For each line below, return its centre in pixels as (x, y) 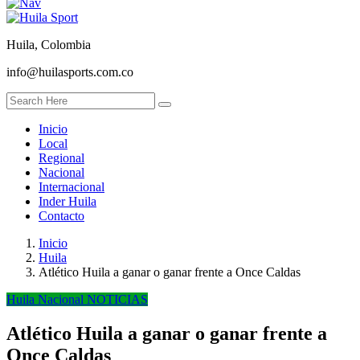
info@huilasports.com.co (70, 72)
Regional (61, 158)
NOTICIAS (117, 300)
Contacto (61, 216)
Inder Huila (67, 202)
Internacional (72, 187)
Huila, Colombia (49, 45)
